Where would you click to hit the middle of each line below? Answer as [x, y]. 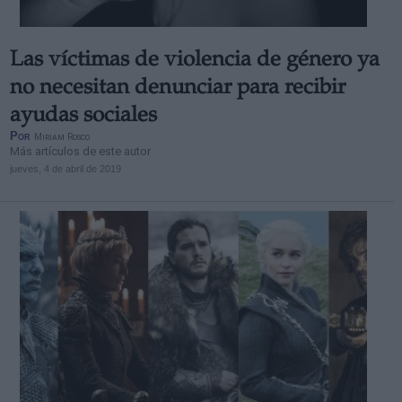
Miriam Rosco [61, 137]
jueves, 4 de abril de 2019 [65, 169]
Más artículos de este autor [80, 151]
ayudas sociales [83, 117]
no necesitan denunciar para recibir [177, 89]
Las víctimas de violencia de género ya [194, 61]
